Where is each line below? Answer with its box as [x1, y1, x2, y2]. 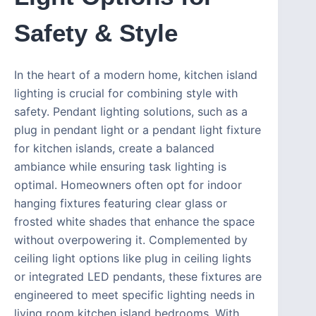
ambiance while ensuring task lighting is [14, 159, 226, 174]
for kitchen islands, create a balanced [14, 141, 214, 156]
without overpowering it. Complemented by [14, 233, 248, 248]
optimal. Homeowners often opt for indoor [14, 178, 242, 193]
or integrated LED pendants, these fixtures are [14, 269, 262, 284]
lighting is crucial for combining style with [14, 86, 238, 101]
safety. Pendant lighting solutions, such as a [14, 104, 248, 119]
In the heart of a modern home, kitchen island [14, 68, 257, 83]
